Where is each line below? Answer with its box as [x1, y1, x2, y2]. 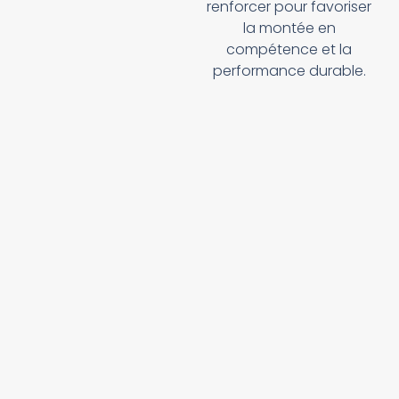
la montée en [242, 17, 336, 38]
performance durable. [212, 60, 366, 81]
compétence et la [226, 38, 353, 60]
